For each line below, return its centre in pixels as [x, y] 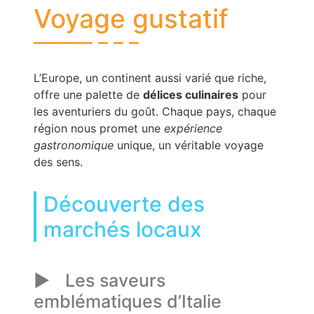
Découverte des [124, 204]
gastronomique [74, 145]
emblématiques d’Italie [128, 301]
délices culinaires [191, 94]
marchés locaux [123, 229]
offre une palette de [88, 94]
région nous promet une [99, 128]
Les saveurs [115, 280]
